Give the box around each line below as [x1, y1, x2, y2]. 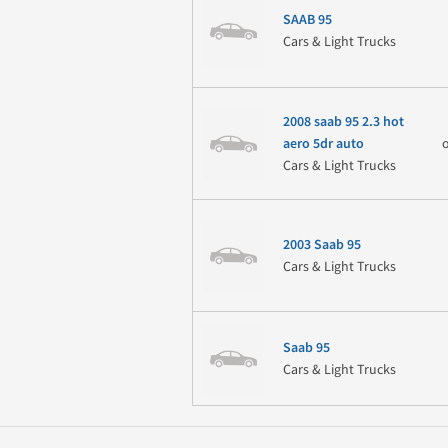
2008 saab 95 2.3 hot [282, 113, 404, 130]
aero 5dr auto [282, 135, 364, 152]
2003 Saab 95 [282, 236, 361, 253]
